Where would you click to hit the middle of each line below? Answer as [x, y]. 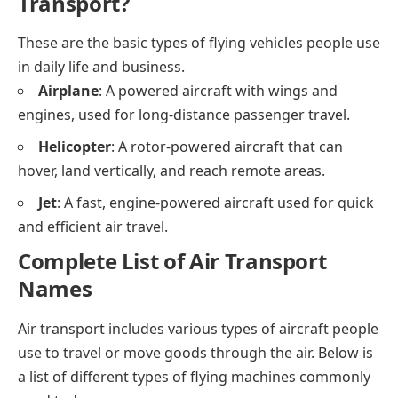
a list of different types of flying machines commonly [194, 376]
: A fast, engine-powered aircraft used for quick [215, 203]
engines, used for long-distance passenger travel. [184, 115]
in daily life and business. [101, 67]
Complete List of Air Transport [172, 261]
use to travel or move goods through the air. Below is [195, 352]
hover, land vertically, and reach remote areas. [171, 171]
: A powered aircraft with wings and [218, 91]
